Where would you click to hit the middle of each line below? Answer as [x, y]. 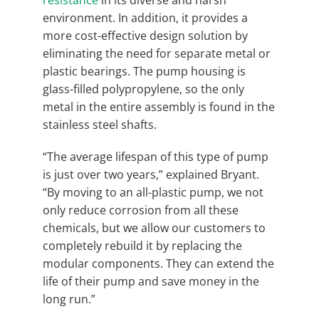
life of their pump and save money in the [151, 281]
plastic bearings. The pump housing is [144, 71]
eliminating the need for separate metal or [157, 53]
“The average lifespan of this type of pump [156, 156]
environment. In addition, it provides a [145, 17]
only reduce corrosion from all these [141, 210]
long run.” [69, 299]
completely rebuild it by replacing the [142, 245]
